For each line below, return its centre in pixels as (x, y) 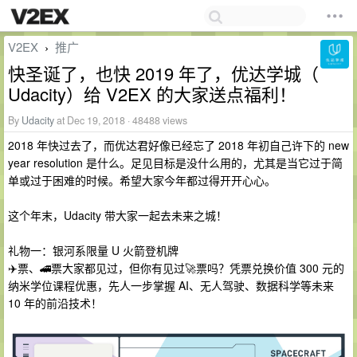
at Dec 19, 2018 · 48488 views (121, 120)
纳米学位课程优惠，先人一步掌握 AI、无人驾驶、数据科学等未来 (171, 285)
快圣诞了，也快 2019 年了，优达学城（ (163, 73)
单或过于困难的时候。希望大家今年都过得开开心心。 (142, 180)
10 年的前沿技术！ (55, 303)
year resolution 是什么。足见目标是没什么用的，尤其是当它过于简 (175, 163)
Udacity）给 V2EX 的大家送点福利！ (152, 94)
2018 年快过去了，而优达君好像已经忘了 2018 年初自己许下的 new (178, 145)
